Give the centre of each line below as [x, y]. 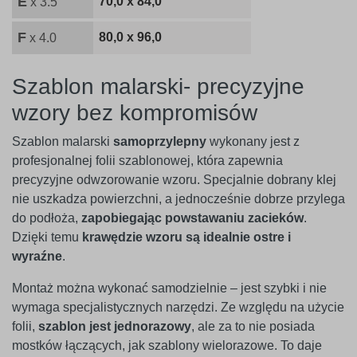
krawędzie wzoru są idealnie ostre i [186, 237]
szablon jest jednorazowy [115, 327]
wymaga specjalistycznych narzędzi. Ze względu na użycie [178, 308]
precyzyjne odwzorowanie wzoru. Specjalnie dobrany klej [174, 180]
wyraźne [37, 257]
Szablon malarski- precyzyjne [158, 87]
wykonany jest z [253, 142]
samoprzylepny [160, 142]
